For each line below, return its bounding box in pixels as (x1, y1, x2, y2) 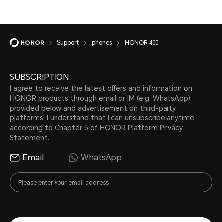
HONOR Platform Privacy (100, 123, 183, 132)
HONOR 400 (125, 39, 158, 46)
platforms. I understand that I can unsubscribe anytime (10, 113, 194, 122)
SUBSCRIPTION (10, 72, 69, 82)
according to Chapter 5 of (10, 123, 100, 132)
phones (92, 39, 112, 46)
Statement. (10, 133, 49, 142)
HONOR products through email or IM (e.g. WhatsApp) (10, 94, 190, 102)
